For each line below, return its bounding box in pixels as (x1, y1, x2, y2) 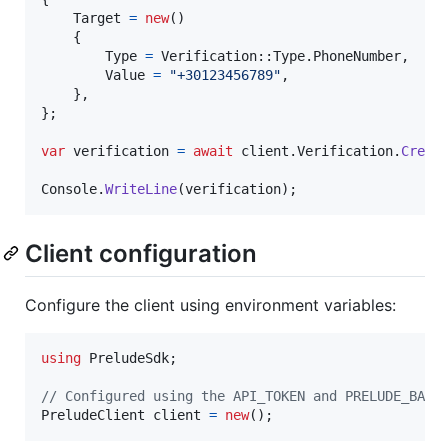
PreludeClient (41, 407, 145, 424)
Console (41, 181, 97, 198)
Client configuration (25, 239, 257, 269)
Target (73, 10, 121, 27)
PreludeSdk (89, 350, 169, 367)
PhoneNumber (313, 48, 401, 65)
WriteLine (105, 181, 177, 198)
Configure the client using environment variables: (25, 295, 396, 316)
